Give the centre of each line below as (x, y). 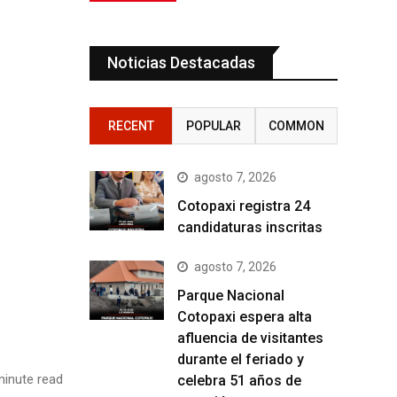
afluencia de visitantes (250, 338)
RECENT (131, 125)
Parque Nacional (231, 295)
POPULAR (213, 125)
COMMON (296, 125)
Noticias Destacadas (181, 62)
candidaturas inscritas (252, 227)
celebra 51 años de (239, 380)
